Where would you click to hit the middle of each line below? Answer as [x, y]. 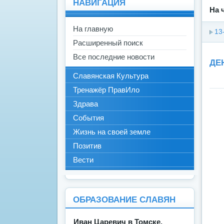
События [88, 118]
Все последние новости [114, 57]
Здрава [85, 104]
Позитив [87, 146]
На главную [93, 29]
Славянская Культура [111, 76]
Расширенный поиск [108, 43]
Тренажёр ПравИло [106, 90]
